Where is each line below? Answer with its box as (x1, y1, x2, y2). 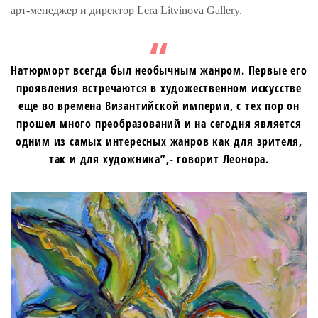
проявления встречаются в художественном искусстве (16, 80, 302, 97)
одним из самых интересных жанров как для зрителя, (15, 133, 303, 150)
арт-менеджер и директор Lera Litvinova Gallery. (11, 4, 242, 17)
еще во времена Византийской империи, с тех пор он (18, 98, 300, 114)
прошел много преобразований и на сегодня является (16, 116, 302, 132)
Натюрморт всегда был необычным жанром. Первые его (11, 62, 307, 79)
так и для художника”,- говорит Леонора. (48, 151, 270, 168)
